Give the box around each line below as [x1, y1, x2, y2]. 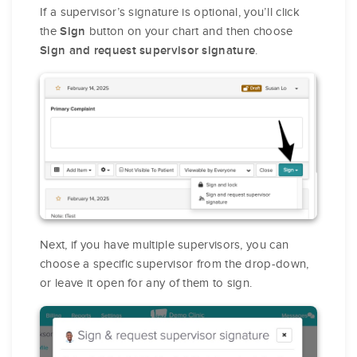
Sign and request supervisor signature [40, 44, 256, 57]
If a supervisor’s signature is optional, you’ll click [40, 5, 300, 20]
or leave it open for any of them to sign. [40, 275, 253, 290]
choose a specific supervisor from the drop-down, [40, 256, 309, 271]
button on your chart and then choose [85, 24, 293, 39]
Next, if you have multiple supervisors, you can [40, 237, 289, 252]
